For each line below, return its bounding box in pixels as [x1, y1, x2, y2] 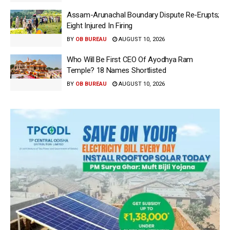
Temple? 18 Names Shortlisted [67, 65, 166, 75]
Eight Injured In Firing [67, 21, 133, 31]
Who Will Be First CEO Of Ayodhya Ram [67, 54, 194, 64]
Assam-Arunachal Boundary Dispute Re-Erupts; [67, 10, 220, 20]
